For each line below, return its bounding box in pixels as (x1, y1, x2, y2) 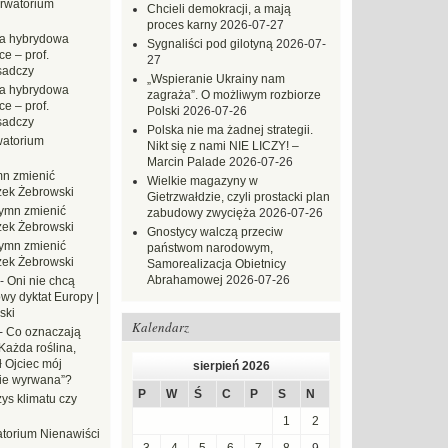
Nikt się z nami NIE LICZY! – (147, 139, 299, 153)
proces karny (147, 18, 217, 32)
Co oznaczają (6, 325, 81, 339)
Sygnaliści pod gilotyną (147, 37, 273, 51)
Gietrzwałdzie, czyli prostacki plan (147, 190, 330, 204)
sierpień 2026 (192, 359, 270, 373)
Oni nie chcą (7, 274, 75, 288)
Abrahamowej (147, 273, 223, 287)
